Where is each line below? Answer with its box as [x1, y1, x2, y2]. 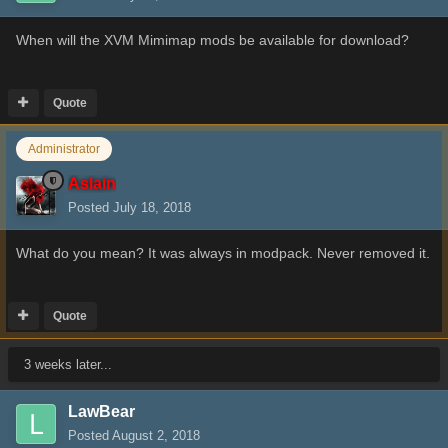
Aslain [68, 174, 116, 192]
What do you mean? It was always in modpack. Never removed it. [16, 244, 430, 261]
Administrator [28, 142, 100, 157]
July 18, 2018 [113, 199, 191, 215]
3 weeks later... [24, 356, 112, 372]
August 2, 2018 [112, 427, 200, 443]
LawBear [68, 402, 135, 420]
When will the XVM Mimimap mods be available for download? [16, 32, 409, 49]
